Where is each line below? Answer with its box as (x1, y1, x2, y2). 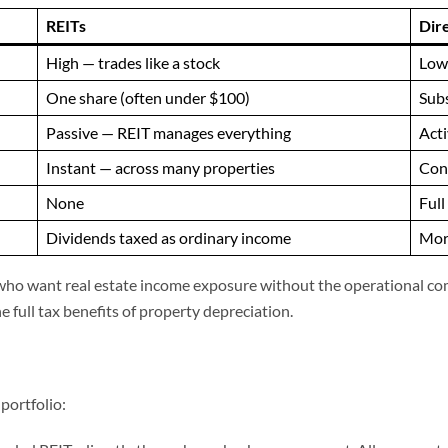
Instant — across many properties (46, 158, 275, 177)
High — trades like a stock (46, 53, 220, 72)
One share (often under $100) (46, 88, 250, 107)
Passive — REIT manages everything (46, 123, 291, 142)
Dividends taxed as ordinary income (46, 228, 291, 247)
